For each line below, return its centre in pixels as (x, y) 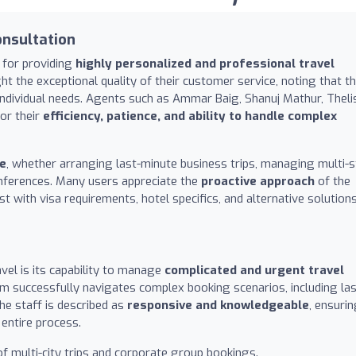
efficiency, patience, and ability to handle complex (190, 116)
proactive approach (258, 181)
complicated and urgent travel (254, 270)
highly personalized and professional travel (205, 63)
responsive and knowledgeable (218, 305)
